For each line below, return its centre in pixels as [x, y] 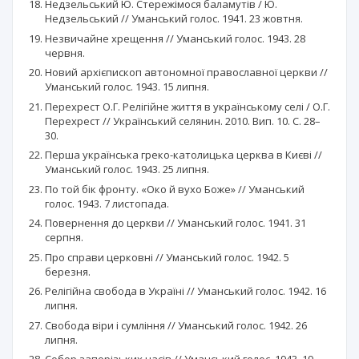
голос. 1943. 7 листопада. [107, 203]
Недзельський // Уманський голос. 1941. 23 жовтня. [174, 19]
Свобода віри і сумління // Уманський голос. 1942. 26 [176, 325]
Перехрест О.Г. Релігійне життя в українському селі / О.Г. [188, 106]
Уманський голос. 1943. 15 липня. [127, 87]
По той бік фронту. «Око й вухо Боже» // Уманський [175, 189]
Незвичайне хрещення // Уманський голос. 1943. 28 [175, 38]
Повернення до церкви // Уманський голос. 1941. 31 [175, 223]
